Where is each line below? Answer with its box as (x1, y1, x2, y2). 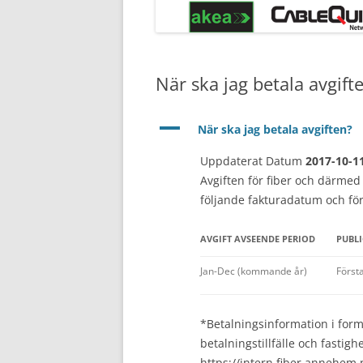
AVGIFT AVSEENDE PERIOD (200, 233, 315, 245)
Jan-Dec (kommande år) (200, 264, 307, 278)
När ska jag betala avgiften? (198, 122, 352, 137)
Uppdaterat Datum (200, 153, 305, 169)
